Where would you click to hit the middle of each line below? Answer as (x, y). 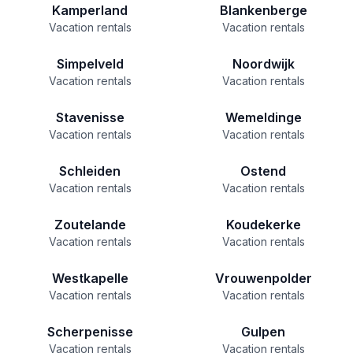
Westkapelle (90, 278)
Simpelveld (90, 64)
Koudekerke (263, 225)
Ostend (263, 171)
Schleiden (90, 171)
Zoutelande (90, 225)
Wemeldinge (263, 117)
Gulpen (263, 332)
